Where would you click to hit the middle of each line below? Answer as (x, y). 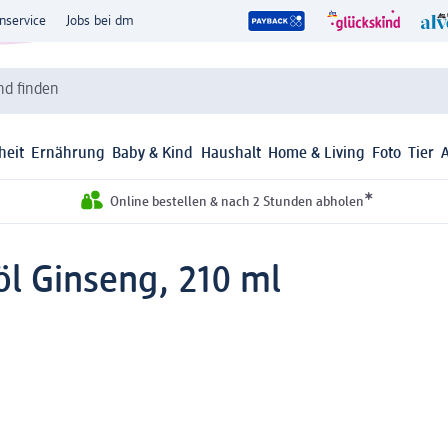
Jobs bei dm (100, 21)
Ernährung (68, 154)
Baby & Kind (153, 154)
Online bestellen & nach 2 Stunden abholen (236, 202)
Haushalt (230, 154)
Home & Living (316, 154)
